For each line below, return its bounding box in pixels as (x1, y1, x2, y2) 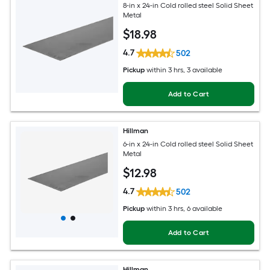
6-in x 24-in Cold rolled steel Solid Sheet (123, 140, 254, 149)
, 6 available (183, 204, 223, 213)
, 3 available (183, 65, 223, 74)
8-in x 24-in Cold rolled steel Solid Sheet (123, 1, 254, 10)
